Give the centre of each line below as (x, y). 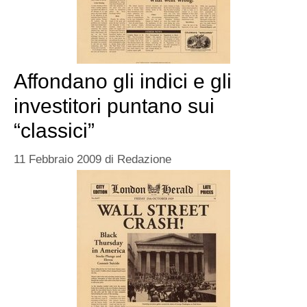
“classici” (54, 131)
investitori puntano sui (114, 106)
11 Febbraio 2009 (58, 159)
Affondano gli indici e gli (123, 82)
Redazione (144, 159)
